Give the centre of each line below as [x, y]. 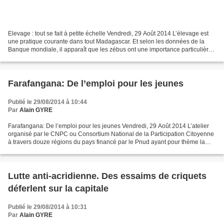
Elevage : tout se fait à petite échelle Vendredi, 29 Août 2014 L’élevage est [108, 33]
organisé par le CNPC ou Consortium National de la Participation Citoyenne [111, 134]
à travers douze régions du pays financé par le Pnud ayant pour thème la [106, 142]
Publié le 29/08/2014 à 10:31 [47, 207]
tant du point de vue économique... [55, 57]
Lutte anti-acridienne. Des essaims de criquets [107, 176]
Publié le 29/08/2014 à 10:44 [47, 102]
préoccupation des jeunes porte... [53, 150]
